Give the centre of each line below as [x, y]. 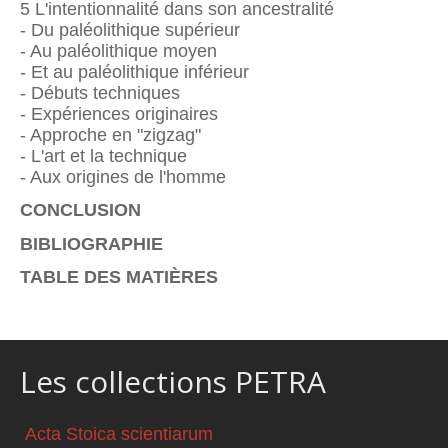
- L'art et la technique [103, 156]
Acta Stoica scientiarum [119, 434]
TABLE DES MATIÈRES [119, 276]
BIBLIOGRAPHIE [91, 243]
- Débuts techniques [100, 93]
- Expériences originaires [119, 114]
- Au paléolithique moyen [118, 51]
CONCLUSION [83, 210]
